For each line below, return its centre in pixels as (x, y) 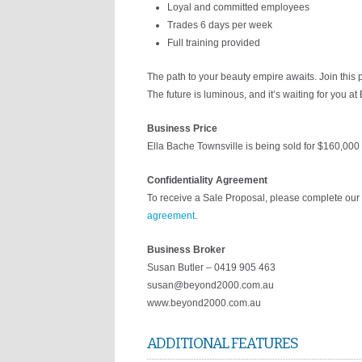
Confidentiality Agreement (207, 180)
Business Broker (186, 250)
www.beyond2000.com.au (204, 303)
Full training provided (214, 43)
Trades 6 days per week (220, 25)
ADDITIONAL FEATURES (223, 343)
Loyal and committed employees (238, 7)
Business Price (182, 128)
